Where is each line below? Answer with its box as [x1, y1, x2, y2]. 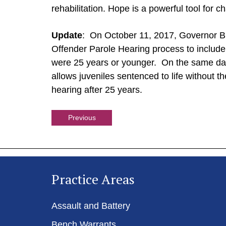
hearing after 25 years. [51, 85, 142, 95]
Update [51, 30, 82, 40]
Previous [68, 114, 96, 122]
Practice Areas [51, 171, 135, 188]
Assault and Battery [51, 201, 130, 211]
